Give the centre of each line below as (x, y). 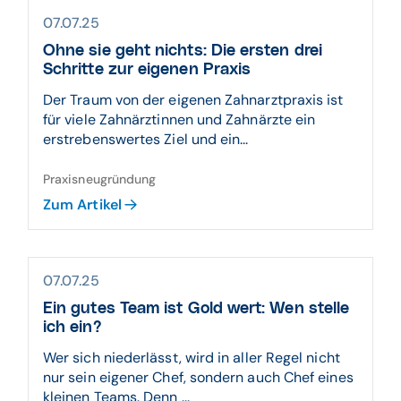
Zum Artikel (82, 205)
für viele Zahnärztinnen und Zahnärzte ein (179, 119)
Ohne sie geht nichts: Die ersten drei (183, 51)
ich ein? (73, 328)
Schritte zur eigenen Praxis (147, 70)
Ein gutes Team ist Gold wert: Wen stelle (196, 309)
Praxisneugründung (100, 179)
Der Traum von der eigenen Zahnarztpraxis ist (193, 100)
